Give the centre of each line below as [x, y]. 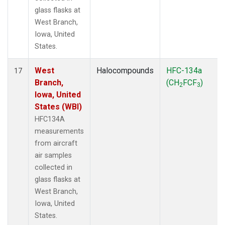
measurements [59, 131]
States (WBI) [58, 106]
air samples [53, 155]
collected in [53, 167]
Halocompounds [125, 70]
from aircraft [56, 143]
